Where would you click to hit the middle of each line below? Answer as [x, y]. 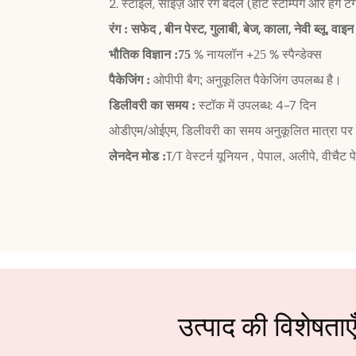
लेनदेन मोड [134, 156]
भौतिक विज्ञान [140, 54]
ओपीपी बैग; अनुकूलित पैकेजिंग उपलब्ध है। [248, 79]
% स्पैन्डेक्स [294, 54]
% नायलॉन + [222, 54]
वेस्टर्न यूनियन [217, 156]
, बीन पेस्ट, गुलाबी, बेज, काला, [225, 29]
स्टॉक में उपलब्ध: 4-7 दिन [256, 105]
